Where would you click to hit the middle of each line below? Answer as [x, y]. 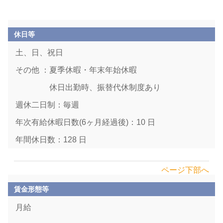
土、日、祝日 [39, 53]
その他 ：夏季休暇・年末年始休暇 [76, 70]
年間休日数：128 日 [51, 140]
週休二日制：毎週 [47, 105]
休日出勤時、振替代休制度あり [88, 87]
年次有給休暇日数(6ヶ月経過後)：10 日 [85, 122]
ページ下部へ [185, 170]
